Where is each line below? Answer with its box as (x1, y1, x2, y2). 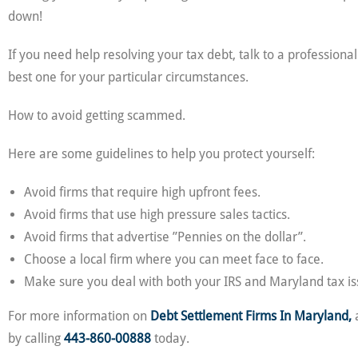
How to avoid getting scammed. (8, 108, 185, 123)
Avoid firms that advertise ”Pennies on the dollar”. (24, 229, 306, 245)
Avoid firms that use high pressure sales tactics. (24, 207, 290, 222)
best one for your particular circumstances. (8, 70, 249, 85)
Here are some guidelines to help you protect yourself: (8, 146, 315, 161)
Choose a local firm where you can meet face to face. (24, 252, 324, 267)
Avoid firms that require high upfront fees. (24, 185, 261, 200)
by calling (8, 331, 64, 346)
